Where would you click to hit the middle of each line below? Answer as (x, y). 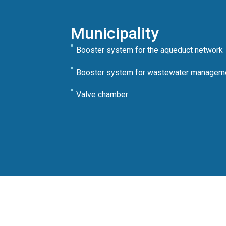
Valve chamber (102, 95)
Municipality (115, 33)
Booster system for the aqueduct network (150, 50)
